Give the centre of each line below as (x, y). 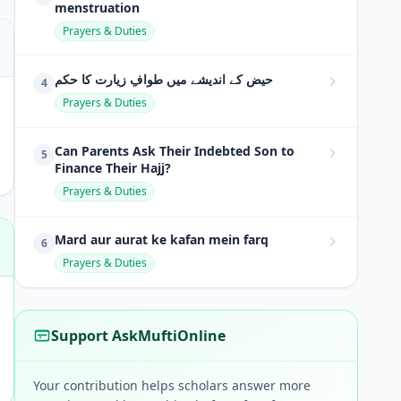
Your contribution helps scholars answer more (172, 385)
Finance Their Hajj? (113, 168)
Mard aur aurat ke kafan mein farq (162, 239)
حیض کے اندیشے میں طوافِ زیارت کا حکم (164, 79)
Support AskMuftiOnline (138, 336)
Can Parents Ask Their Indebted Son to (175, 151)
